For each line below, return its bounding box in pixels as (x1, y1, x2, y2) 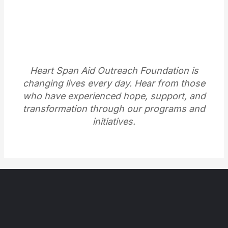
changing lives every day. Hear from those (23, 77, 205, 89)
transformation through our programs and (23, 103, 205, 114)
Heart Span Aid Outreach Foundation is (30, 65, 198, 76)
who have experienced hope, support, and (22, 90, 206, 101)
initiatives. (93, 116, 135, 127)
